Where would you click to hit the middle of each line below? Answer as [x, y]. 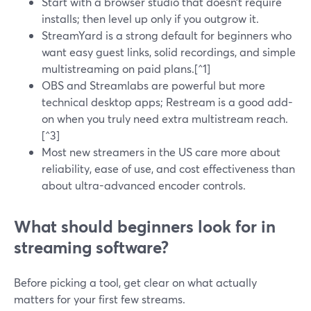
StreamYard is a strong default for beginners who [167, 35]
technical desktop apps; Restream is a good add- [167, 102]
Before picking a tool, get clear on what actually [135, 282]
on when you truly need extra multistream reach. [165, 118]
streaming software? [91, 247]
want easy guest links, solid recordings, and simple [169, 52]
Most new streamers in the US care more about [161, 152]
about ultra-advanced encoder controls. [144, 185]
